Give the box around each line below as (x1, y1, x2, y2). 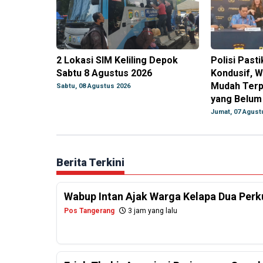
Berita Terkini (56, 156, 124, 169)
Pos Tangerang (64, 207, 114, 215)
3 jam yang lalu (126, 207, 177, 215)
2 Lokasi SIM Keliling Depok (56, 55, 178, 66)
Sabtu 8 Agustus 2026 (56, 68, 152, 79)
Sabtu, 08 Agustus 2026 (56, 82, 130, 90)
